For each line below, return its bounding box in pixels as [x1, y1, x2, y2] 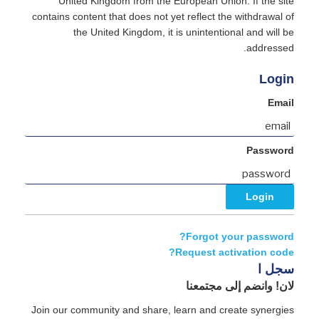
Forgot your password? [186, 231, 294, 242]
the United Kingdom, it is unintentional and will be [73, 27, 294, 38]
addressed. [246, 43, 294, 54]
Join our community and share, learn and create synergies [31, 304, 294, 315]
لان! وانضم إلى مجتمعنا [186, 279, 294, 292]
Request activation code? [175, 246, 294, 258]
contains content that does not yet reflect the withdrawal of [32, 11, 294, 23]
